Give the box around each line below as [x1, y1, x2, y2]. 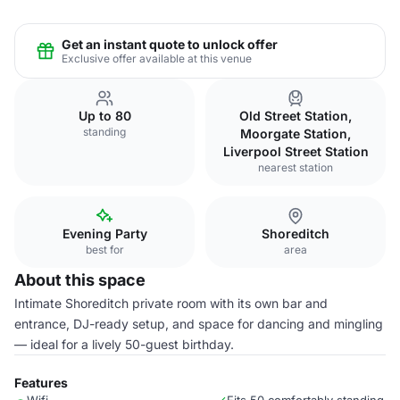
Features [14, 375, 68, 390]
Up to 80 [78, 108, 131, 123]
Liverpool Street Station [222, 144, 369, 159]
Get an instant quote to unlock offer [62, 36, 278, 52]
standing [83, 125, 126, 138]
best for [85, 243, 124, 256]
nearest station [258, 161, 333, 174]
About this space [14, 271, 146, 289]
